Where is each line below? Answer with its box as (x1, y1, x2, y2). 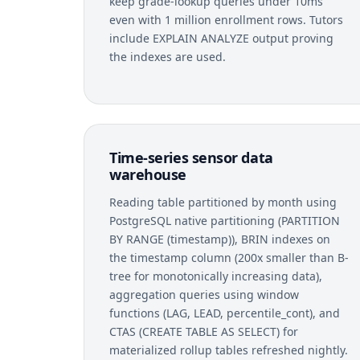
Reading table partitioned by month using (109, 194, 337, 210)
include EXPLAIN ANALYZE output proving (109, 30, 333, 46)
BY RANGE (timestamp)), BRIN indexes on (109, 231, 330, 247)
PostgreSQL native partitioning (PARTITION (109, 212, 340, 228)
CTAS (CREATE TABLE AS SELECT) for (109, 323, 298, 339)
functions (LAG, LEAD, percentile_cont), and (109, 305, 340, 321)
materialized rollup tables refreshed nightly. (109, 342, 348, 358)
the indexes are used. (109, 48, 226, 64)
